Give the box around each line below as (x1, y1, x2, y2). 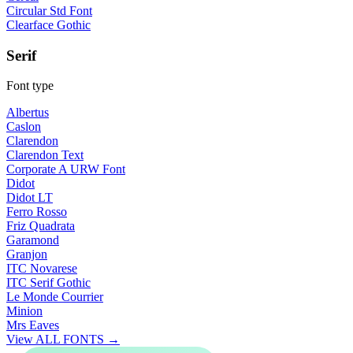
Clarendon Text (6, 148, 84, 162)
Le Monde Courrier (6, 290, 103, 304)
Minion (6, 304, 43, 318)
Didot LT (6, 191, 53, 205)
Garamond (6, 233, 59, 247)
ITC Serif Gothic (6, 276, 91, 290)
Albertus (6, 106, 49, 120)
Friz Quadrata (6, 219, 75, 233)
